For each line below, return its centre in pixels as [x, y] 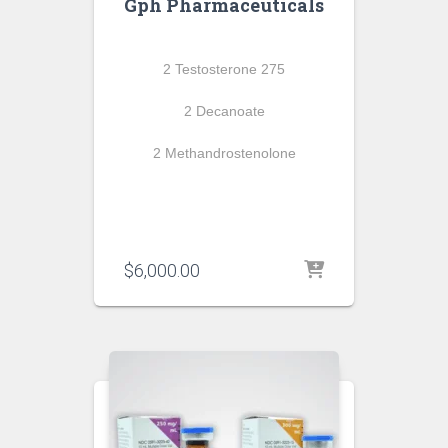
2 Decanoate [224, 111]
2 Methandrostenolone [224, 153]
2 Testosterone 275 [224, 69]
